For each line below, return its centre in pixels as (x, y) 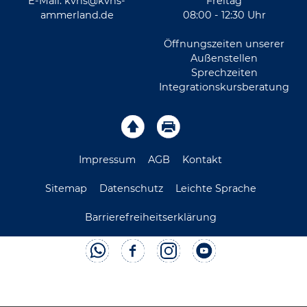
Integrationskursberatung (224, 87)
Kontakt (202, 160)
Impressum (108, 160)
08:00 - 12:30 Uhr (224, 15)
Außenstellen (224, 59)
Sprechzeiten (224, 73)
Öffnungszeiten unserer (224, 44)
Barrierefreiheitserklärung (150, 218)
